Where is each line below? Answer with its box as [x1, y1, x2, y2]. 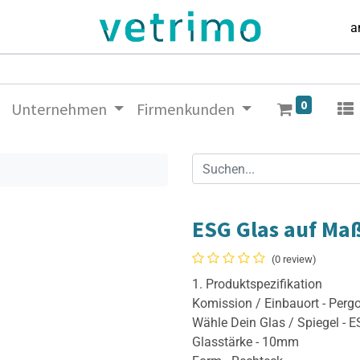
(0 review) [272, 253, 317, 266]
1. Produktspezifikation [192, 276, 322, 292]
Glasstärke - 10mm [192, 334, 299, 350]
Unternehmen [10, 99, 107, 120]
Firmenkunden [136, 99, 235, 120]
